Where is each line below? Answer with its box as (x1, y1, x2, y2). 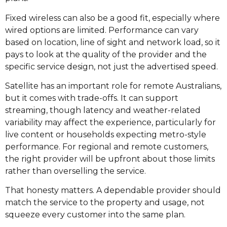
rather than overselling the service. (5, 166, 146, 176)
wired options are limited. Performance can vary (5, 25, 199, 35)
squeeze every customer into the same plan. (5, 210, 185, 220)
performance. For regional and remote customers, (5, 141, 208, 152)
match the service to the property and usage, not (5, 198, 205, 208)
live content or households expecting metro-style (5, 129, 206, 139)
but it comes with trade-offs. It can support (5, 93, 178, 103)
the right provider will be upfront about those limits (5, 154, 215, 164)
